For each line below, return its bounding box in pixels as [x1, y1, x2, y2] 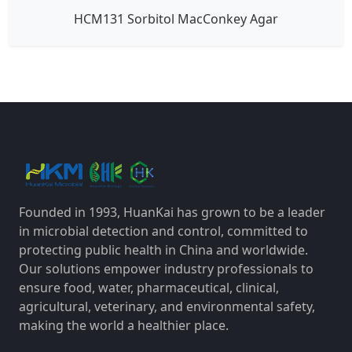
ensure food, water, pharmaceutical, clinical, [19, 278, 279, 296]
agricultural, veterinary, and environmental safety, [19, 297, 315, 315]
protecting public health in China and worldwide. [19, 240, 308, 258]
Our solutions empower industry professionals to [19, 259, 313, 277]
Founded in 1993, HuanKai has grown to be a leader [19, 203, 325, 221]
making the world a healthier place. [19, 316, 229, 334]
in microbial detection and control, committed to [19, 222, 308, 240]
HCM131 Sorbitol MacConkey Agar [74, 9, 278, 27]
